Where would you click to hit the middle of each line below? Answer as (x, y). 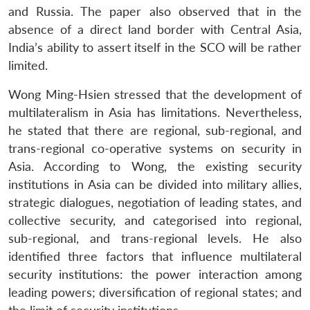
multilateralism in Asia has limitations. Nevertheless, (155, 112)
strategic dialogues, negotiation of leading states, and (155, 202)
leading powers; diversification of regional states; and (155, 292)
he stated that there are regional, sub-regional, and (155, 130)
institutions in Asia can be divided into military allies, (155, 184)
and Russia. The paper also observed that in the (155, 11)
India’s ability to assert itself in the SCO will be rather (155, 47)
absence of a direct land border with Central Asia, (155, 29)
